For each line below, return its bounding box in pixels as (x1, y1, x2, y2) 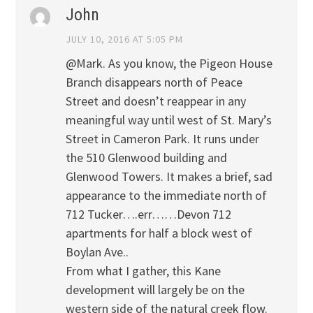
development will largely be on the (65, 282, 245, 298)
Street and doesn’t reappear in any (65, 93, 246, 110)
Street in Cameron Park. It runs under (65, 131, 259, 147)
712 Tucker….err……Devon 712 (65, 206, 231, 223)
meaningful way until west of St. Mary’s (65, 112, 272, 129)
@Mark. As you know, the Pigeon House (65, 55, 272, 72)
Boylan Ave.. (65, 244, 129, 261)
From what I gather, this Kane (65, 263, 221, 279)
